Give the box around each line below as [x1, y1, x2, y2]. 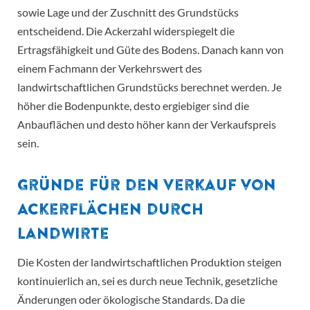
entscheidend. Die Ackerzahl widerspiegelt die [17, 24, 235, 38]
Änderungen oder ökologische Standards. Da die [17, 293, 245, 307]
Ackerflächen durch [17, 198, 203, 221]
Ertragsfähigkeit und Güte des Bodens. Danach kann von [17, 43, 284, 57]
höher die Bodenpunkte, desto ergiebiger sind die [17, 99, 249, 113]
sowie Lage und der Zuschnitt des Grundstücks [17, 6, 239, 19]
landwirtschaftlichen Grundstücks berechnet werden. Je [17, 80, 282, 94]
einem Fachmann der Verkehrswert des [17, 62, 202, 75]
